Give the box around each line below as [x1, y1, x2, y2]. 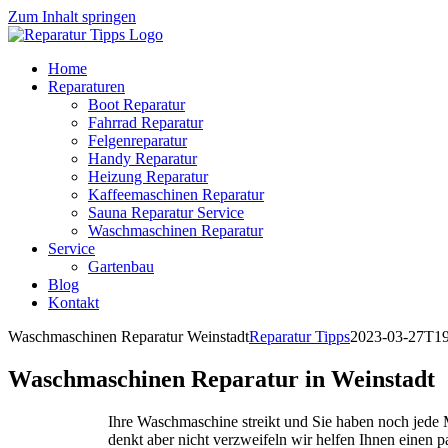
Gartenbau [88, 258, 154, 275]
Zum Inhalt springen [8, 8, 136, 25]
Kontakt [48, 294, 99, 311]
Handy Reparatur [88, 150, 197, 167]
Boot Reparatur [88, 96, 185, 113]
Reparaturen [48, 78, 125, 95]
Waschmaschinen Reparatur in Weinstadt [8, 365, 435, 392]
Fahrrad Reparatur [88, 114, 203, 131]
